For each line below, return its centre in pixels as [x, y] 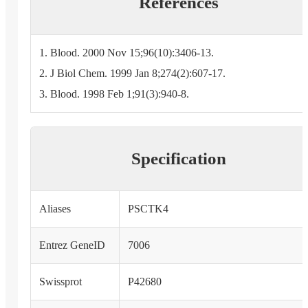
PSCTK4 [148, 209]
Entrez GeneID [72, 245]
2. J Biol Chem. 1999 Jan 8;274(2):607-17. [132, 74]
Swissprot [60, 282]
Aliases [55, 209]
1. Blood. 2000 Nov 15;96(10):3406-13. [126, 53]
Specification [178, 159]
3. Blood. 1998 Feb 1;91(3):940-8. [114, 94]
